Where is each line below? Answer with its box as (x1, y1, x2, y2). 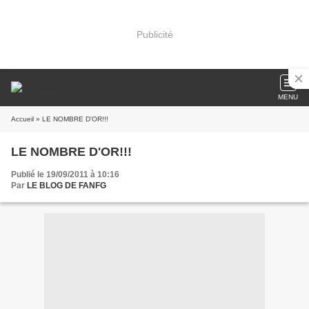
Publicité (136, 28, 173, 40)
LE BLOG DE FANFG (27, 181, 106, 190)
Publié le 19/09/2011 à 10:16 (11, 170, 119, 179)
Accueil (11, 115, 34, 123)
